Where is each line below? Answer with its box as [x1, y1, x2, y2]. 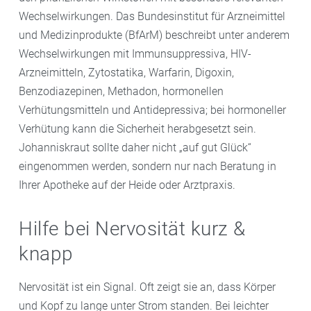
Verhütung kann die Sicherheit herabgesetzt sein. [19, 121, 256, 135]
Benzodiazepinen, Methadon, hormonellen [19, 84, 224, 98]
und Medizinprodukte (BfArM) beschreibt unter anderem [19, 28, 289, 42]
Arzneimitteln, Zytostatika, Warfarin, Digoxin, [19, 65, 234, 79]
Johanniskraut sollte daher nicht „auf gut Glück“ [19, 140, 251, 154]
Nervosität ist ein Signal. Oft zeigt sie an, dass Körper [19, 280, 276, 294]
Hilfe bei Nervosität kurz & [19, 217, 246, 240]
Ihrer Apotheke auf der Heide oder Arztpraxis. [19, 178, 235, 192]
